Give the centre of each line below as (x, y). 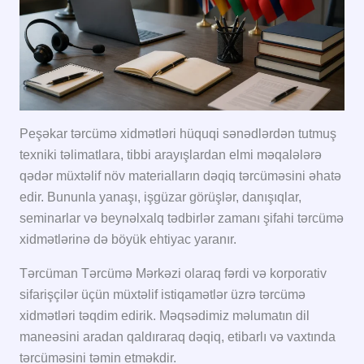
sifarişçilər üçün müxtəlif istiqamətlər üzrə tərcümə (162, 294)
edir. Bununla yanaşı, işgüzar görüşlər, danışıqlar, (160, 197)
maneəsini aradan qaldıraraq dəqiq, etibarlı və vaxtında (178, 336)
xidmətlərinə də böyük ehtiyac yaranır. (128, 239)
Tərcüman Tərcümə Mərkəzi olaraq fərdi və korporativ (173, 273)
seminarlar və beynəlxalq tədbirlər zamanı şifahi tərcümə (182, 218)
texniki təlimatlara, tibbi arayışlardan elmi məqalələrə (171, 154)
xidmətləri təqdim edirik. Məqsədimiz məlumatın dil (165, 315)
